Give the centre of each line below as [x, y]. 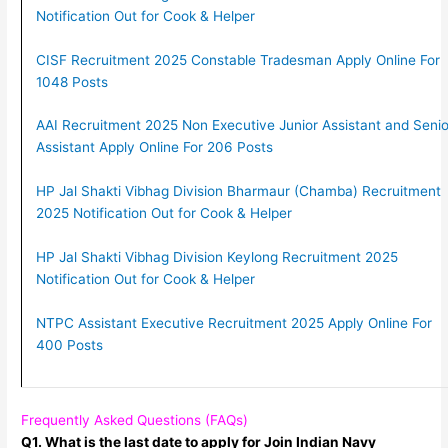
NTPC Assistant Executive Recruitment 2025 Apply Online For [233, 323]
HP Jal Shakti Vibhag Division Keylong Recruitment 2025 [216, 257]
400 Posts [69, 345]
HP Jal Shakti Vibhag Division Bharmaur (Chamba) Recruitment [238, 191]
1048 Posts [71, 81]
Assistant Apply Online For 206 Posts [154, 147]
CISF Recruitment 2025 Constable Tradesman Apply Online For [237, 59]
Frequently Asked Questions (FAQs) [135, 419]
